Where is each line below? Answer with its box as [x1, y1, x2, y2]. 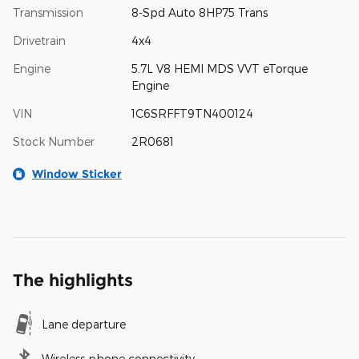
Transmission [13, 6, 83, 19]
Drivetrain [13, 34, 66, 47]
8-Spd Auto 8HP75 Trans [131, 6, 268, 19]
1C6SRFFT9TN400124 [131, 107, 253, 120]
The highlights [13, 270, 133, 290]
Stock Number [13, 135, 95, 148]
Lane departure [42, 317, 126, 331]
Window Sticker [32, 167, 122, 181]
